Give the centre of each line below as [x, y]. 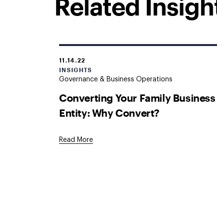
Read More [76, 140]
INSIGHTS [76, 70]
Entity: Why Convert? [109, 112]
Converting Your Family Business [137, 97]
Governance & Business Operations [116, 79]
